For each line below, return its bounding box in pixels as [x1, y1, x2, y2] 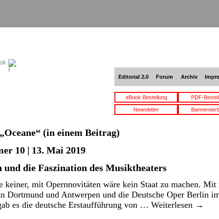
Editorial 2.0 [118, 74, 149, 80]
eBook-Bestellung [125, 94, 167, 100]
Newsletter [133, 107, 159, 112]
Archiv [180, 74, 197, 80]
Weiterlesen [151, 200, 195, 210]
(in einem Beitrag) [41, 127, 120, 138]
